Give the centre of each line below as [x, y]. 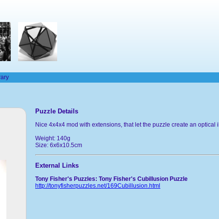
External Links [57, 165]
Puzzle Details [57, 111]
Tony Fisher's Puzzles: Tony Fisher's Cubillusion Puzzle [111, 179]
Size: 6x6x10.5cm [59, 145]
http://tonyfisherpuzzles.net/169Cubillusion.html [98, 186]
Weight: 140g [53, 138]
